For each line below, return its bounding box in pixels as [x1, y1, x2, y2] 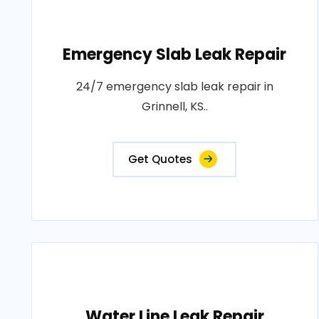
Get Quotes [128, 152, 193, 167]
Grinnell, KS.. [141, 98, 208, 115]
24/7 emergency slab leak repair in [75, 78, 273, 95]
